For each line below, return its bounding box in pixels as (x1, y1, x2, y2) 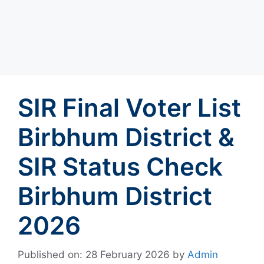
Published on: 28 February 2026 (18, 248, 170, 260)
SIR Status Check (18, 151, 223, 181)
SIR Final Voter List (18, 93, 241, 123)
